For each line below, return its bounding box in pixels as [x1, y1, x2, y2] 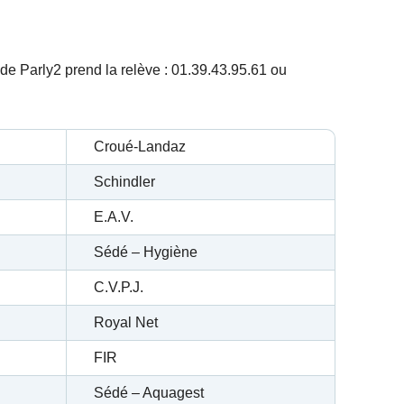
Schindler [94, 174, 155, 190]
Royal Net [94, 315, 158, 331]
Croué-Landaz [94, 139, 186, 155]
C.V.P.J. [94, 280, 143, 296]
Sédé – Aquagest [94, 385, 204, 401]
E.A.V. [94, 209, 133, 225]
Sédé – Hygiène [94, 244, 197, 261]
